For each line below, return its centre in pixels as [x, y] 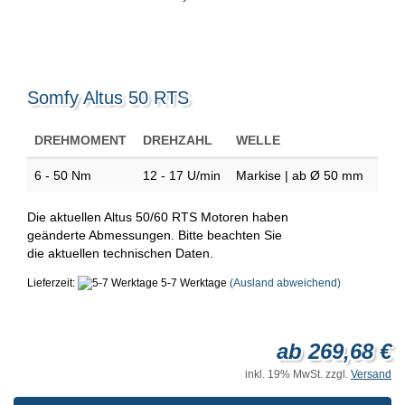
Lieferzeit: [52, 283]
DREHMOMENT [80, 140]
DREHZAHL [178, 140]
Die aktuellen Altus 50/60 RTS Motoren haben [158, 217]
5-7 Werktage [193, 283]
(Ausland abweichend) [285, 283]
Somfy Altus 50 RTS [108, 98]
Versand [371, 375]
